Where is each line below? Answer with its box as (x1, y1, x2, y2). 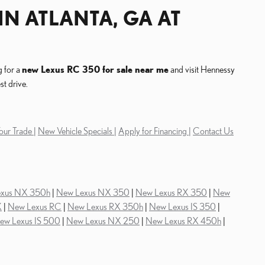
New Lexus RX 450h (146, 215, 221, 226)
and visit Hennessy (169, 64, 235, 75)
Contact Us (193, 125, 234, 136)
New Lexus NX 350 (56, 187, 130, 198)
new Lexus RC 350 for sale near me (22, 64, 169, 75)
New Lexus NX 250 (66, 215, 140, 226)
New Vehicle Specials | (38, 125, 117, 136)
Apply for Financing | (118, 125, 191, 136)
